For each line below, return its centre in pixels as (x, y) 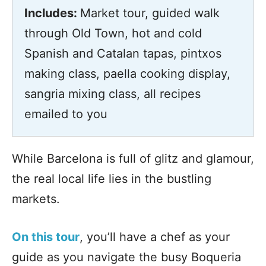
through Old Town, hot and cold (113, 33)
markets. (36, 199)
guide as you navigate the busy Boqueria (126, 257)
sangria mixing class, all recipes (113, 94)
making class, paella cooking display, (127, 73)
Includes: (52, 13)
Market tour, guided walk (150, 13)
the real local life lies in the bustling (112, 178)
